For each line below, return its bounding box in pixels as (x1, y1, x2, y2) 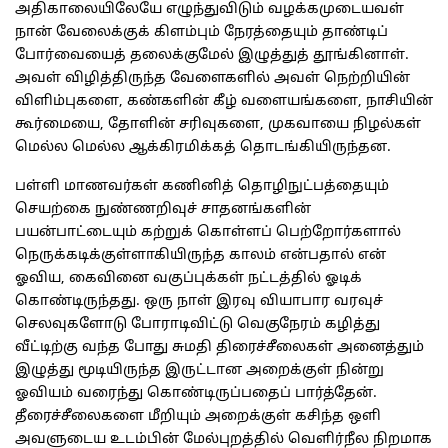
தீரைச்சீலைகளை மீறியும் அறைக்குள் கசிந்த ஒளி (15, 408, 381, 426)
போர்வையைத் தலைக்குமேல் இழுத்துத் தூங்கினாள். (15, 47, 409, 65)
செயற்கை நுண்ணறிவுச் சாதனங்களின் (15, 201, 311, 219)
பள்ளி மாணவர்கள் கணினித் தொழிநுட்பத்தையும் (15, 178, 389, 196)
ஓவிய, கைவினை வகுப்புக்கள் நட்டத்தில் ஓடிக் (15, 270, 362, 288)
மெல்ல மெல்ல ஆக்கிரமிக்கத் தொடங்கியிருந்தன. (15, 139, 391, 157)
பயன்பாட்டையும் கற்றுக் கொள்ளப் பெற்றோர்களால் (15, 224, 401, 242)
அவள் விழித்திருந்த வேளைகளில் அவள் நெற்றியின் (15, 70, 410, 88)
